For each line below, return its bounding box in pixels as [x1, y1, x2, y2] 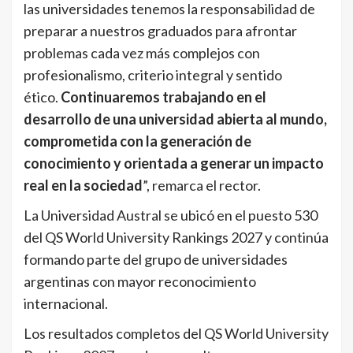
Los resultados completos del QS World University [24, 325, 329, 343]
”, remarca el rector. [143, 176, 261, 195]
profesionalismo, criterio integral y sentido [24, 66, 282, 84]
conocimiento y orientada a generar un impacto [24, 154, 324, 173]
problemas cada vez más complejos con [24, 44, 260, 62]
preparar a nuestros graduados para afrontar [24, 22, 297, 40]
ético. [24, 88, 61, 106]
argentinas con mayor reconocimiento [24, 273, 256, 291]
